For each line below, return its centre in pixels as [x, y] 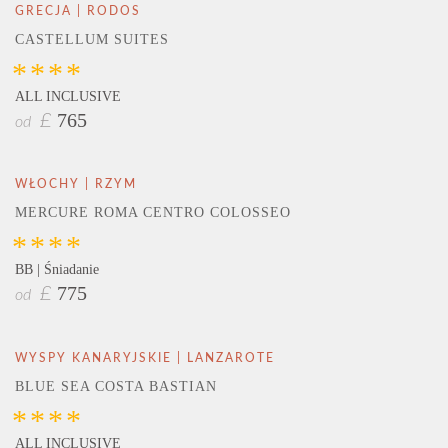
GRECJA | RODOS [78, 11]
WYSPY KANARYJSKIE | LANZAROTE [145, 357]
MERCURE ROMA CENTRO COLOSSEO [153, 213]
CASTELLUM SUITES [92, 40]
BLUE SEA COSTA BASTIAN [116, 386]
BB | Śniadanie [57, 270]
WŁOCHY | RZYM [76, 184]
